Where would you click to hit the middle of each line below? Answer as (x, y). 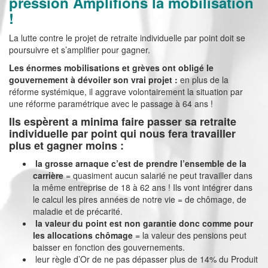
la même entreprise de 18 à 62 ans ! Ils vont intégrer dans (143, 188)
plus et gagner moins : (66, 146)
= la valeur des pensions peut (190, 235)
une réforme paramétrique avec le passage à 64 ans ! (111, 104)
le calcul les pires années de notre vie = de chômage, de (140, 200)
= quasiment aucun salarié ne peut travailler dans (158, 176)
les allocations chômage (83, 235)
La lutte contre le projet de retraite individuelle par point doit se (127, 38)
